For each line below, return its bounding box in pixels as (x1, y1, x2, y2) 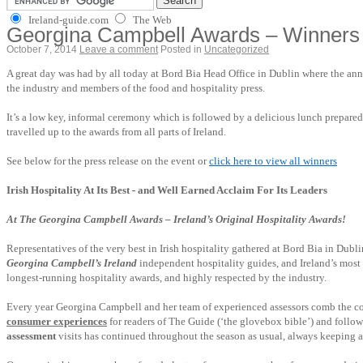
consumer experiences (6, 315, 107, 327)
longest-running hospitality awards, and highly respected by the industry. (6, 271, 327, 284)
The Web (130, 14, 172, 26)
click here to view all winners (209, 155, 337, 167)
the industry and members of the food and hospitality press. (6, 82, 265, 94)
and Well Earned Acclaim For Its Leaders (135, 184, 327, 196)
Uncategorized (204, 44, 269, 55)
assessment (6, 330, 56, 342)
